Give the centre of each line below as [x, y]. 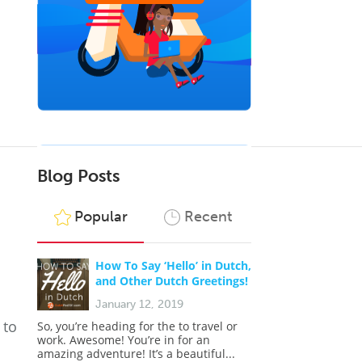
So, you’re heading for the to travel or [137, 326]
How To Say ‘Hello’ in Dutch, [173, 265]
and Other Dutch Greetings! [172, 281]
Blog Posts [78, 176]
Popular [101, 217]
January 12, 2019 [139, 304]
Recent [208, 217]
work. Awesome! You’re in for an [124, 340]
